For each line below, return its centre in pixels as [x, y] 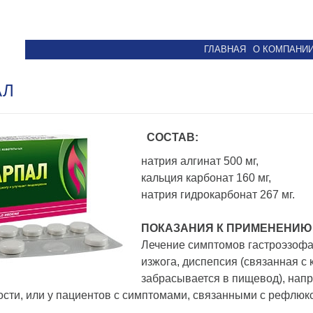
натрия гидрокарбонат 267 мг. [218, 195]
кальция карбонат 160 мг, [206, 178]
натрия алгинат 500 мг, [200, 161]
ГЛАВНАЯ [225, 49]
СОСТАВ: [173, 137]
